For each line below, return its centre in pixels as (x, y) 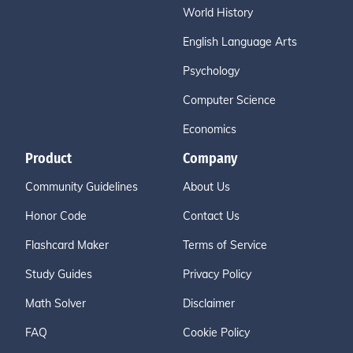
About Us (206, 187)
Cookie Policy (216, 333)
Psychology (211, 71)
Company (210, 158)
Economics (210, 129)
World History (218, 13)
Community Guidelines (82, 187)
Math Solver (56, 303)
